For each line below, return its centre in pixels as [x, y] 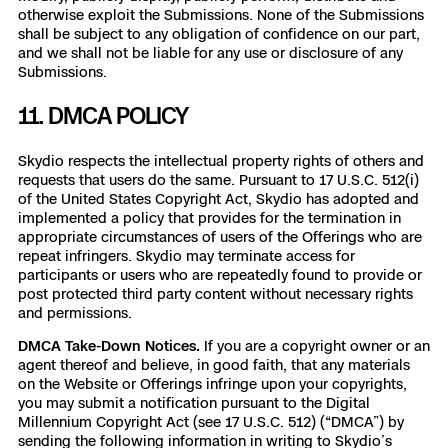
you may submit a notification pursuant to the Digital [194, 402]
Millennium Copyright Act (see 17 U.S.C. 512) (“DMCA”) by [211, 421]
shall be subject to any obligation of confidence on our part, [219, 33]
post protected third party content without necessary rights [215, 293]
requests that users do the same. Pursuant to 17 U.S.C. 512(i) [218, 179]
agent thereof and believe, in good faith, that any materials [214, 364]
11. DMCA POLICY [103, 115]
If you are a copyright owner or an [315, 345]
